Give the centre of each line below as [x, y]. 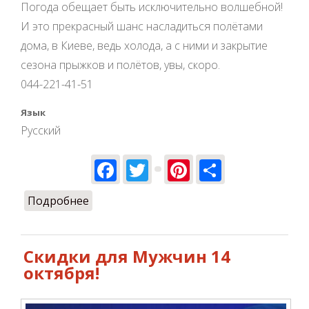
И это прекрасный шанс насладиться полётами [142, 26]
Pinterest [236, 168]
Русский [41, 130]
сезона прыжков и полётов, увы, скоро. [120, 64]
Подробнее [58, 201]
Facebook [165, 168]
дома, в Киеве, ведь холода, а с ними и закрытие [144, 45]
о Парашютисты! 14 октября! [166, 201]
